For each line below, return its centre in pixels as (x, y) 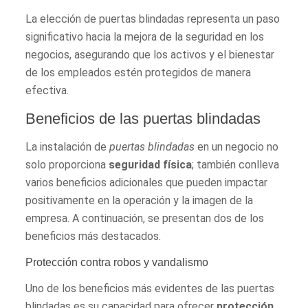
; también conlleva (236, 164)
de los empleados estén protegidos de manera (139, 72)
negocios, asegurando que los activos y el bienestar (150, 54)
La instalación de (68, 146)
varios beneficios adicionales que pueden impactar (147, 182)
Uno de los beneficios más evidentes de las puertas (150, 288)
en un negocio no (237, 146)
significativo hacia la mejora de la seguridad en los (145, 36)
